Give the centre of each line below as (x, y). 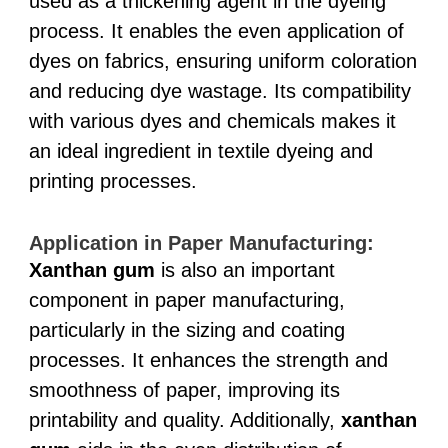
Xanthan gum (91, 269)
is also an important (244, 269)
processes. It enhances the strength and (208, 359)
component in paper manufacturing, (186, 299)
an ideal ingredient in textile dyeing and (200, 150)
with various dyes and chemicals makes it (212, 120)
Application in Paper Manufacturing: (201, 242)
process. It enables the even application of (216, 30)
